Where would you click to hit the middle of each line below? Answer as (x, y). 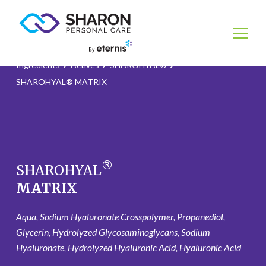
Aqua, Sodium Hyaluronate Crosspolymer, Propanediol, (120, 216)
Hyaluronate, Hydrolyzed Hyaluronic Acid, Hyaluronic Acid (128, 247)
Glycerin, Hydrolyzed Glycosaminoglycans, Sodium (113, 232)
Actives (85, 65)
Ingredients (38, 65)
